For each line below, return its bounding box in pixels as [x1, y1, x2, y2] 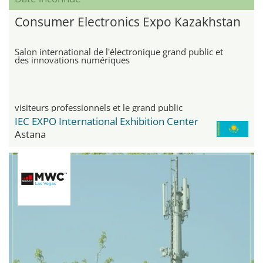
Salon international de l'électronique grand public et [15, 45, 223, 58]
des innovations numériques [15, 53, 130, 66]
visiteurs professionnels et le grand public [15, 101, 183, 113]
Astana [15, 127, 46, 141]
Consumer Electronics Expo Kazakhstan [15, 13, 241, 30]
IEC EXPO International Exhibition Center [15, 114, 198, 128]
